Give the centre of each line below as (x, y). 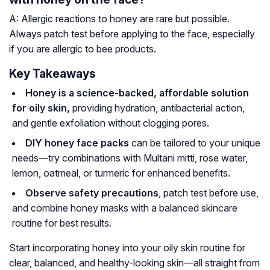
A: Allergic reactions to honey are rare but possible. (119, 19)
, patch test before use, (209, 193)
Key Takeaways (52, 74)
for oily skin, (41, 108)
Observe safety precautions (92, 193)
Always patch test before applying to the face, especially (132, 34)
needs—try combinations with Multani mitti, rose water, (130, 158)
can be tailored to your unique (195, 143)
